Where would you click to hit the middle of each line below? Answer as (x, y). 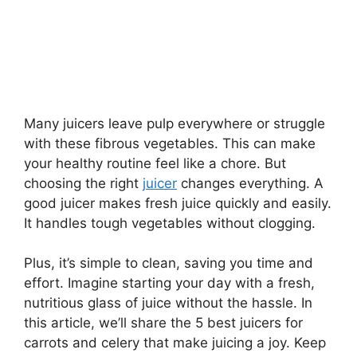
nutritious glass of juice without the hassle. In (168, 303)
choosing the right (83, 183)
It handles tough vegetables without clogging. (170, 223)
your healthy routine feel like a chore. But (155, 163)
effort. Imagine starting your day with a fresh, (169, 283)
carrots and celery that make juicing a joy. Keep (175, 343)
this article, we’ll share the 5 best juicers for (163, 323)
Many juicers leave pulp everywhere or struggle (175, 123)
